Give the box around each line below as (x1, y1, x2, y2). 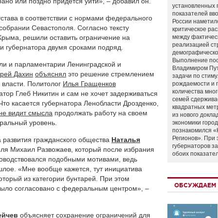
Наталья (111, 136, 140, 144)
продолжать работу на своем (53, 109, 147, 117)
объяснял (35, 70, 66, 78)
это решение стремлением (66, 70, 154, 78)
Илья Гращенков (63, 80, 116, 88)
